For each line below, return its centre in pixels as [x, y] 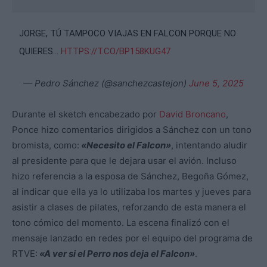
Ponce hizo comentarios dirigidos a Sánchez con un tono [132, 130]
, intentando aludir [209, 145]
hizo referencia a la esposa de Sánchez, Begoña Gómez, [130, 176]
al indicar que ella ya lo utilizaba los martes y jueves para [131, 192]
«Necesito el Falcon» [125, 145]
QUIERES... [40, 52]
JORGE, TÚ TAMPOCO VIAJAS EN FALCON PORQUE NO [128, 34]
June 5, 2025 [216, 83]
